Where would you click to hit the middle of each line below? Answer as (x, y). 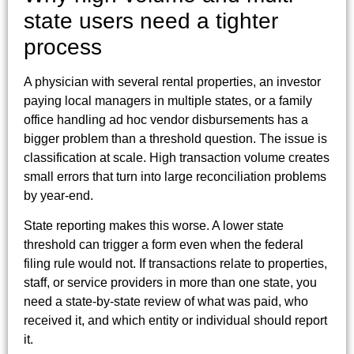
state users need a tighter (151, 21)
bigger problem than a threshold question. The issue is (175, 138)
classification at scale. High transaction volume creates (177, 157)
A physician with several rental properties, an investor (172, 81)
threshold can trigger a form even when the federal (164, 245)
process (63, 47)
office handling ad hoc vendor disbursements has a (166, 119)
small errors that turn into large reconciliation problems (175, 176)
